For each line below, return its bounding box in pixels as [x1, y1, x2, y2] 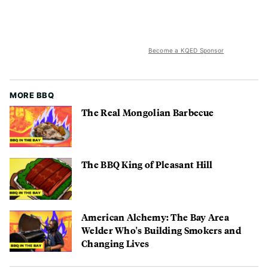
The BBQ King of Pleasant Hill [81, 157, 213, 172]
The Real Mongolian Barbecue [81, 105, 214, 119]
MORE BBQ [10, 90, 54, 100]
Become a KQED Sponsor [148, 46, 224, 54]
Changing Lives [81, 236, 150, 250]
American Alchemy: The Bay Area [81, 209, 230, 224]
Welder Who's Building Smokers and [81, 223, 241, 237]
